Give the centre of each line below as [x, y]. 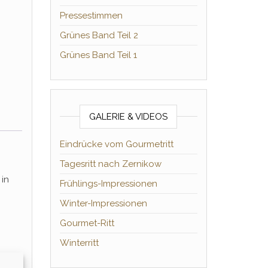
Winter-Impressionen [103, 203]
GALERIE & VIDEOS [129, 117]
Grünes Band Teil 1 [98, 55]
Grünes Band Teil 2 [99, 35]
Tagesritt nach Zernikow [110, 164]
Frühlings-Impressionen [108, 184]
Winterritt [79, 243]
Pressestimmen [91, 16]
